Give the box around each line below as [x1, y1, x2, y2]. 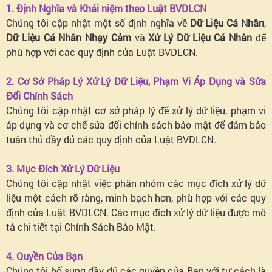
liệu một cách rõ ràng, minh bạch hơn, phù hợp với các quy [6, 191, 266, 204]
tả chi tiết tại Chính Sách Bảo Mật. [6, 220, 156, 233]
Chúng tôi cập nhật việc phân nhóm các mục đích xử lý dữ [6, 177, 266, 189]
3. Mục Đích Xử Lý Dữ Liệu [6, 162, 120, 175]
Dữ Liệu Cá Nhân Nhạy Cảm [6, 31, 131, 44]
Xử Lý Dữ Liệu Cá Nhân [148, 31, 253, 44]
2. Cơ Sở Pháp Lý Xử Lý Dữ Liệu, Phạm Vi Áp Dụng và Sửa [6, 75, 266, 87]
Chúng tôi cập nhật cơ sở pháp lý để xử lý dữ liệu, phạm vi [6, 104, 266, 117]
